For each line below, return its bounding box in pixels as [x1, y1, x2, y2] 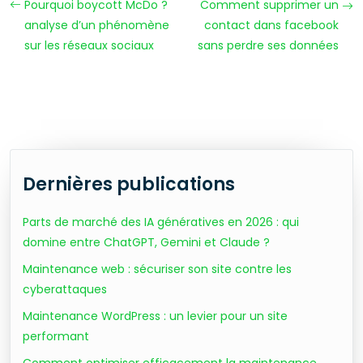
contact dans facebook [204, 17, 339, 33]
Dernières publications [23, 172, 235, 197]
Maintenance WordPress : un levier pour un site [23, 308, 288, 324]
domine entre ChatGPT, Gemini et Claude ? [23, 234, 270, 250]
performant [23, 328, 89, 344]
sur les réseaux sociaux [24, 37, 154, 53]
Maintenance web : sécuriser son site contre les [23, 261, 292, 277]
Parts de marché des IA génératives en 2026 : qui [23, 214, 299, 230]
